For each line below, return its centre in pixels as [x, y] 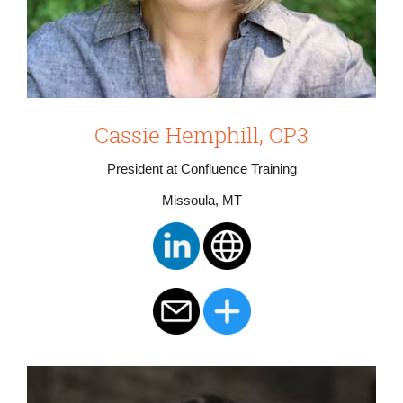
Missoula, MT [201, 200]
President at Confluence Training [201, 170]
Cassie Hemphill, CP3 [201, 135]
